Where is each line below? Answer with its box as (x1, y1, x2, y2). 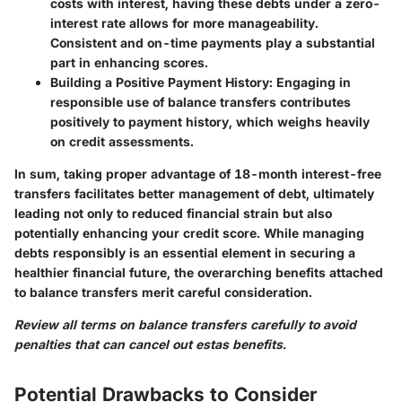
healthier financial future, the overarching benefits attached (14, 264, 383, 280)
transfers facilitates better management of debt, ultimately (14, 185, 374, 201)
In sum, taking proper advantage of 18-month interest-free (14, 165, 381, 181)
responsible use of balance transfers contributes (50, 93, 351, 109)
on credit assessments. (50, 133, 194, 149)
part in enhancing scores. (50, 54, 208, 70)
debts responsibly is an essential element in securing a (14, 244, 355, 260)
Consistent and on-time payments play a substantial (50, 34, 375, 50)
